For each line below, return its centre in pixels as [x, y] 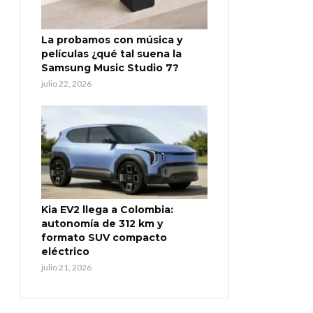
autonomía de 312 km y [102, 223]
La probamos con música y [112, 40]
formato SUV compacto [104, 237]
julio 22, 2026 [66, 84]
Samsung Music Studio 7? [110, 68]
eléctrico [65, 251]
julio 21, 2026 [66, 267]
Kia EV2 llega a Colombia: [107, 209]
